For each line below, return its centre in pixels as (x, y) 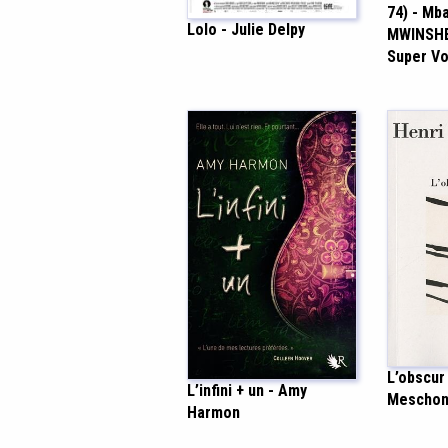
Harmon (213, 413)
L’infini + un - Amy (247, 391)
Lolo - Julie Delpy (246, 29)
